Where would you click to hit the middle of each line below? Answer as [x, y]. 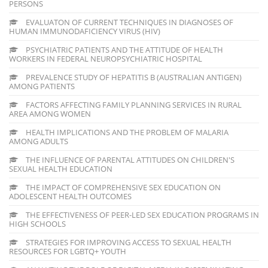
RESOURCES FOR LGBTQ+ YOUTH [68, 251]
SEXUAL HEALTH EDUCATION [61, 168]
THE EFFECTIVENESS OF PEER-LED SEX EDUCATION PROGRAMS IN [141, 214]
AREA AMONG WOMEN [50, 113]
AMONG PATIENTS [42, 86]
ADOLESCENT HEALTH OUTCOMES [70, 196]
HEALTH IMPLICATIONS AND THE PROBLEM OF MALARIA [126, 132]
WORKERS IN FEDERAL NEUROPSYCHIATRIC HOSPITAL [106, 58]
